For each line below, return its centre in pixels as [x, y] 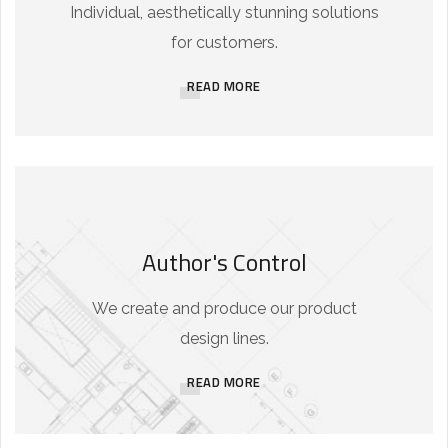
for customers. [224, 42]
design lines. [224, 338]
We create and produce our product [224, 308]
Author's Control [224, 262]
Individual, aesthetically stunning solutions [224, 12]
